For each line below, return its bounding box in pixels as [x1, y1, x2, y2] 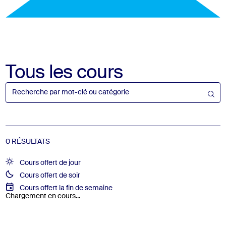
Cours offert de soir [19, 172, 80, 180]
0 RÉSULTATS [6, 138, 50, 146]
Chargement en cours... [6, 192, 81, 200]
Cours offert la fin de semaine [19, 184, 112, 192]
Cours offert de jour [19, 159, 81, 167]
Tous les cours [6, 64, 123, 82]
